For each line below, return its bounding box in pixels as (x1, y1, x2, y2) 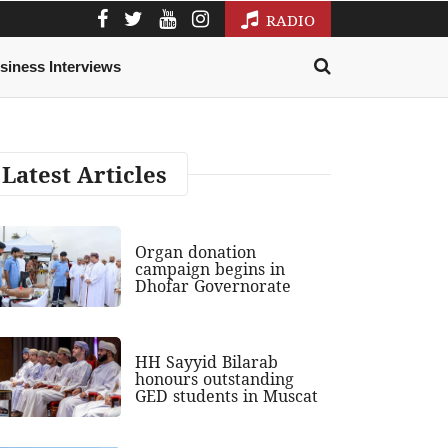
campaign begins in (135, 257, 286, 280)
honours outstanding (135, 368, 295, 391)
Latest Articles (2, 159, 167, 190)
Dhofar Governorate (135, 274, 292, 297)
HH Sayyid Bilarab (135, 351, 279, 374)
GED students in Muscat (135, 385, 319, 408)
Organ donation (135, 240, 257, 263)
